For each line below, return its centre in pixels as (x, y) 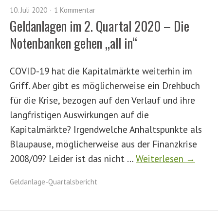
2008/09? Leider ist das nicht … (73, 158)
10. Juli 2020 (28, 10)
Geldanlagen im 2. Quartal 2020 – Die (100, 26)
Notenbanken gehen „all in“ (73, 43)
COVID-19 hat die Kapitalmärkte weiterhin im (101, 71)
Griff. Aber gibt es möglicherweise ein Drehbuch (105, 85)
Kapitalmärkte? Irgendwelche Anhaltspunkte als (106, 129)
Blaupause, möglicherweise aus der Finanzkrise (103, 144)
